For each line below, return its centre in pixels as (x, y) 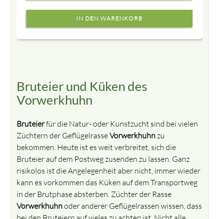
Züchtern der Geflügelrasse (63, 135)
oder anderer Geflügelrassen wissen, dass (132, 206)
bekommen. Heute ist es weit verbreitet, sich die (97, 147)
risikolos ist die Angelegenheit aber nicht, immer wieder (109, 170)
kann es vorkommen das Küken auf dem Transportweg (107, 182)
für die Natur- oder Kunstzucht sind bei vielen (121, 123)
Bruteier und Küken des (82, 86)
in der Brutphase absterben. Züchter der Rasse (94, 194)
